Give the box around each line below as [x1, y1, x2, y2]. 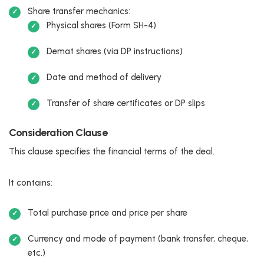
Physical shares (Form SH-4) [47, 19, 156, 31]
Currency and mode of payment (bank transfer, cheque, [28, 233, 248, 244]
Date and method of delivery [47, 71, 161, 82]
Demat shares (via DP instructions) [47, 45, 183, 57]
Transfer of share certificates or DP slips [47, 97, 205, 108]
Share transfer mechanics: [28, 5, 130, 16]
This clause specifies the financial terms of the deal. [9, 146, 214, 157]
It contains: [9, 177, 52, 188]
